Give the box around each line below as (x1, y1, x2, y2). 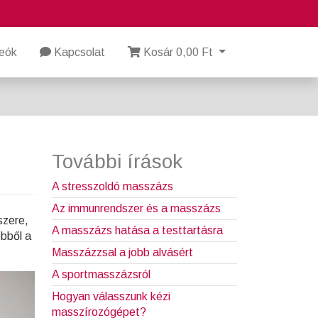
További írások (52, 150, 182, 173)
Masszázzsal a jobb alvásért (52, 246, 193, 259)
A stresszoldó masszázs (52, 180, 173, 193)
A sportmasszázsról (52, 268, 150, 281)
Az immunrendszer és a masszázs (52, 202, 221, 215)
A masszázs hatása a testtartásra (52, 224, 223, 237)
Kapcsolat (51, 45, 106, 58)
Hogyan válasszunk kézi (52, 290, 170, 303)
